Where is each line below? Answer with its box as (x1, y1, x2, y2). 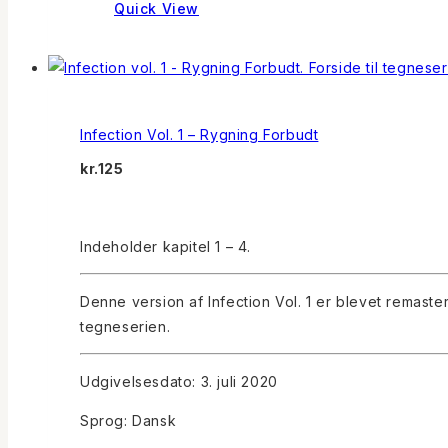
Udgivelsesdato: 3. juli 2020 (80, 373, 278, 391)
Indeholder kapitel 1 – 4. (80, 238, 251, 256)
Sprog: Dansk (80, 412, 177, 430)
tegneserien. (80, 318, 171, 336)
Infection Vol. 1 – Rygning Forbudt (80, 125, 319, 143)
